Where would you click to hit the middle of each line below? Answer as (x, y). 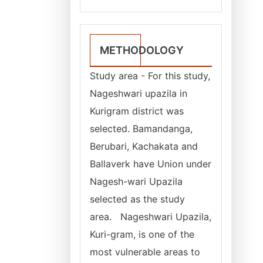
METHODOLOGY (142, 50)
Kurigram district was (137, 111)
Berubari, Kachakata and (144, 146)
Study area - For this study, (150, 76)
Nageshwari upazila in (139, 93)
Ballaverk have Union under (151, 164)
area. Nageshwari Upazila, (151, 217)
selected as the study (137, 199)
